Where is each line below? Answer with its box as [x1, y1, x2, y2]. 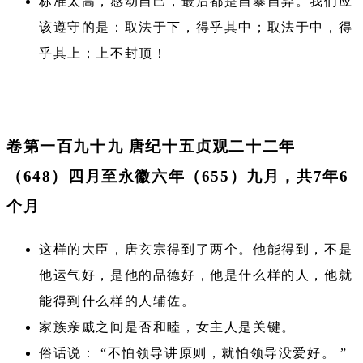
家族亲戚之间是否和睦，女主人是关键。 [39, 320, 296, 335]
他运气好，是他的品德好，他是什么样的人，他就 [39, 268, 353, 283]
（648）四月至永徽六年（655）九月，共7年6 [6, 168, 349, 186]
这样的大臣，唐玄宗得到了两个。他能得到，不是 [39, 242, 353, 257]
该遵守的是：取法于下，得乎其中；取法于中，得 [39, 20, 353, 35]
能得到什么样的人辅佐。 [39, 294, 196, 309]
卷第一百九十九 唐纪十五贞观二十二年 [6, 138, 296, 156]
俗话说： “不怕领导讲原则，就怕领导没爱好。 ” [39, 346, 348, 361]
